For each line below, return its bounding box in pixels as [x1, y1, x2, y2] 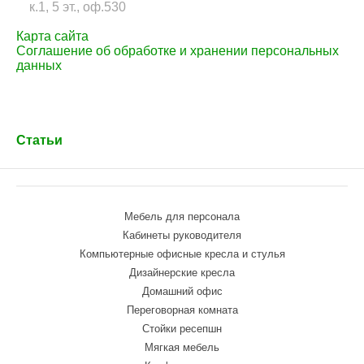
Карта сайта [16, 29, 89, 43]
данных [16, 58, 62, 72]
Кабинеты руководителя [123, 229, 241, 241]
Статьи [16, 133, 63, 147]
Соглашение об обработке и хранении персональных [16, 44, 339, 58]
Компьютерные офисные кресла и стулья [79, 248, 285, 260]
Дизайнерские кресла [129, 266, 235, 279]
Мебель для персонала [124, 210, 240, 223]
